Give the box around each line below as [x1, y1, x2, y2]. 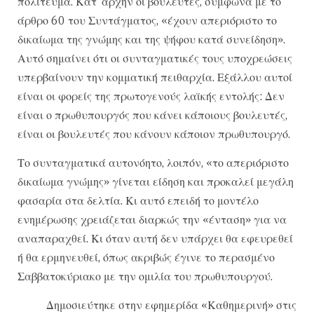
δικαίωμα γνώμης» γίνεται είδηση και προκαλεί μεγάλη [18, 174, 294, 189]
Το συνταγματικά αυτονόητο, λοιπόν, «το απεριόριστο [18, 155, 289, 170]
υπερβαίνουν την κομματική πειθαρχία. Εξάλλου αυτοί [18, 69, 292, 84]
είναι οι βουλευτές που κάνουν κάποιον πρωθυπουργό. [18, 126, 290, 141]
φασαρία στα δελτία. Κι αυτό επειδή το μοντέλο [18, 193, 259, 207]
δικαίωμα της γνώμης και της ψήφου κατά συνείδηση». [18, 32, 285, 46]
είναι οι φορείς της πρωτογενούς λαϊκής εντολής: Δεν [18, 88, 285, 103]
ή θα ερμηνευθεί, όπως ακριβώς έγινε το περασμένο [18, 250, 275, 264]
